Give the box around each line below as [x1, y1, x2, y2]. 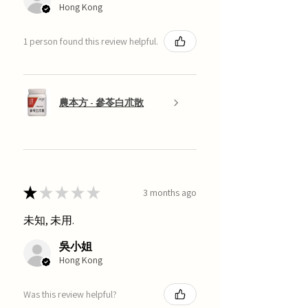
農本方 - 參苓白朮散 [59, 96, 144, 109]
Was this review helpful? [23, 287, 117, 300]
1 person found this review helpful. [23, 34, 158, 47]
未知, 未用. [23, 213, 74, 228]
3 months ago [143, 186, 197, 199]
